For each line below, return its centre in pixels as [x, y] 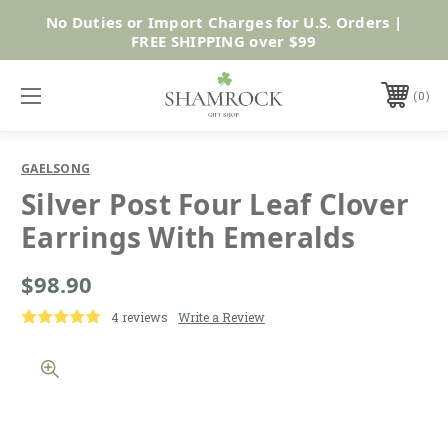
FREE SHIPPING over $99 [224, 40]
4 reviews [139, 316]
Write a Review [221, 316]
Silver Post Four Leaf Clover [215, 203]
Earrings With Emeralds [188, 236]
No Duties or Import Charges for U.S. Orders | [224, 21]
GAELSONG [55, 168]
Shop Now [361, 29]
